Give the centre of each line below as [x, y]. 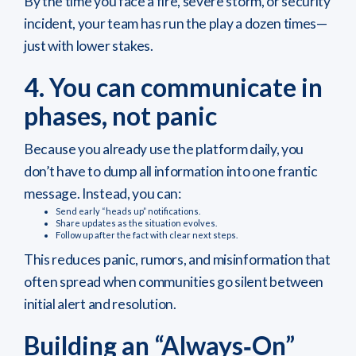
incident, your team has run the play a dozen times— [176, 24]
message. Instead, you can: [103, 194]
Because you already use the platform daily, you [164, 149]
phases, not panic [120, 116]
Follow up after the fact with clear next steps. [147, 235]
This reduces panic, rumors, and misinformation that [177, 260]
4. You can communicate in [173, 87]
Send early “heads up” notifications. [128, 211]
